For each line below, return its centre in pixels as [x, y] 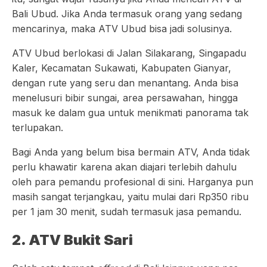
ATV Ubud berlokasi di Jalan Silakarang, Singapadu [129, 53]
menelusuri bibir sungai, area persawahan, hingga [125, 98]
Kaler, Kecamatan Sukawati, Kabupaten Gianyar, [122, 68]
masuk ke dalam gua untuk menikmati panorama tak [130, 113]
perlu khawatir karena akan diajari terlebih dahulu [124, 167]
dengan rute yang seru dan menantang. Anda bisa [125, 83]
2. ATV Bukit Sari [72, 240]
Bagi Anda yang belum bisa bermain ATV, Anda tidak [131, 152]
